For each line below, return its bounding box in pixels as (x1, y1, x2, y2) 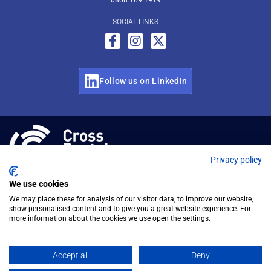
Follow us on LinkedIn (99, 76, 188, 86)
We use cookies (9, 179, 68, 189)
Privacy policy (211, 155, 262, 165)
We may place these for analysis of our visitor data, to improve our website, (9, 195, 253, 203)
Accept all (53, 250, 89, 260)
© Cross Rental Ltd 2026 (171, 145, 250, 153)
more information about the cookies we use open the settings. (9, 214, 211, 223)
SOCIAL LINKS (113, 18, 158, 26)
